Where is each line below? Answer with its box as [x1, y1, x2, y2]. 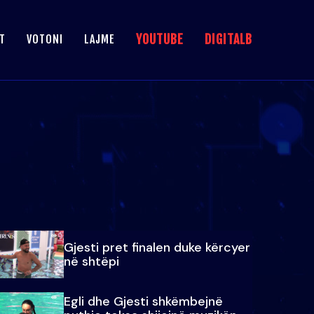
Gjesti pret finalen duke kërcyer [63, 238, 250, 256]
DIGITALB [205, 32, 252, 48]
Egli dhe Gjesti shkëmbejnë [63, 293, 223, 310]
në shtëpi [63, 252, 119, 270]
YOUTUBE [136, 32, 184, 48]
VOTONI [27, 32, 63, 47]
